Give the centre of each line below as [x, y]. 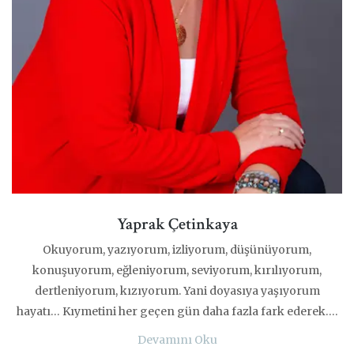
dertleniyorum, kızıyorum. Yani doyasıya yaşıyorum [177, 291]
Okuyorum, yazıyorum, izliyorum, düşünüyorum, [177, 250]
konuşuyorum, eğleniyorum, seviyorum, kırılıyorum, [177, 271]
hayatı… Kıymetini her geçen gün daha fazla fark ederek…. [177, 312]
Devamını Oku [177, 340]
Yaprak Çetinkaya [177, 224]
